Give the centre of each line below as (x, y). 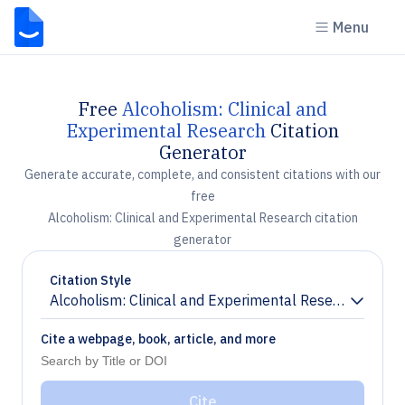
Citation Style (90, 280)
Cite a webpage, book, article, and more (158, 339)
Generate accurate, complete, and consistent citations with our (202, 174)
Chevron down (95, 308)
